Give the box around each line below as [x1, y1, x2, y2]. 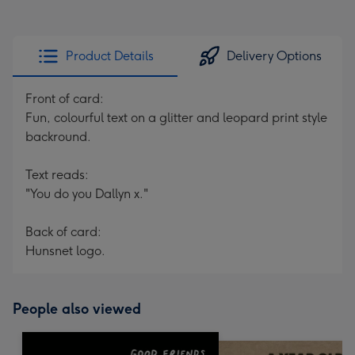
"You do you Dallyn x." [25, 186, 148, 201]
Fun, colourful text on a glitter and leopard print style [25, 110, 327, 125]
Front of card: [25, 91, 104, 106]
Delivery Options [227, 48, 322, 63]
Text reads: [25, 167, 89, 182]
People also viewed [13, 300, 141, 318]
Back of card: [25, 224, 101, 239]
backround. [25, 129, 91, 144]
